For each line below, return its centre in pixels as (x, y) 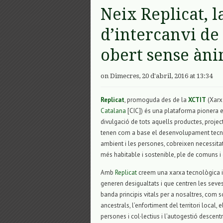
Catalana (113, 111)
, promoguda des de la (156, 100)
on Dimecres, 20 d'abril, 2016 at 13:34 (157, 76)
